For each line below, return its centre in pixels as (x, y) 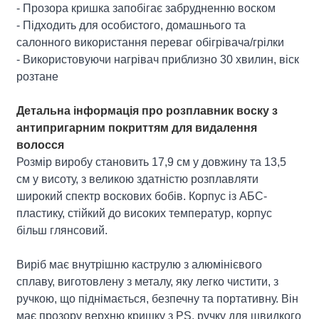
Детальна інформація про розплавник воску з (147, 110)
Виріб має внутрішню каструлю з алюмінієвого (140, 264)
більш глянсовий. (62, 230)
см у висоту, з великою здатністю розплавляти (138, 179)
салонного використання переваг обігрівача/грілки (151, 42)
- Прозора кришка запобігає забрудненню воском (146, 8)
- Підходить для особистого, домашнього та (131, 25)
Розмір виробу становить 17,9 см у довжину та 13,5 (152, 162)
